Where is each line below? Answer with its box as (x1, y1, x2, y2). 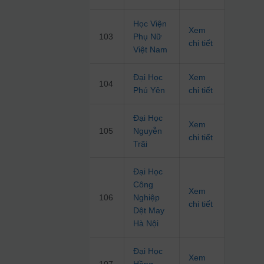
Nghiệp (133, 193, 160, 203)
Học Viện (133, 19, 167, 29)
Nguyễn (133, 126, 163, 136)
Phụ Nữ (133, 32, 162, 42)
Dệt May (133, 206, 165, 216)
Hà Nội (133, 219, 159, 229)
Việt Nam (133, 45, 168, 55)
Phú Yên (133, 85, 166, 95)
